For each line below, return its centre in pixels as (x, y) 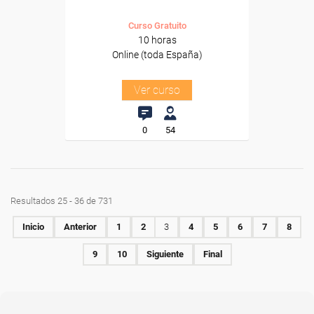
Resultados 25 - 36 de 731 (62, 201)
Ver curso (157, 90)
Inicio (33, 227)
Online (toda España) (157, 55)
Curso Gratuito (157, 26)
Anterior (80, 227)
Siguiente (165, 254)
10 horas (157, 40)
